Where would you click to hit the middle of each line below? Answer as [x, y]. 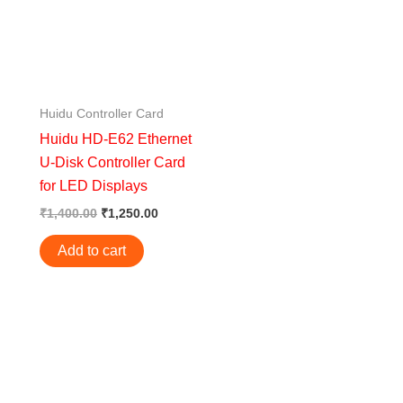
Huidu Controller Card [102, 114]
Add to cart [92, 251]
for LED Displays [94, 186]
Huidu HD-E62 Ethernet [116, 139]
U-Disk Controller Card [112, 163]
